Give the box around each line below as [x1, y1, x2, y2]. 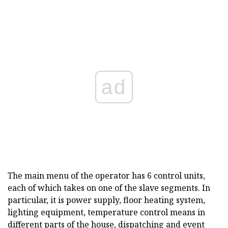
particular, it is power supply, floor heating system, [8, 194, 205, 206]
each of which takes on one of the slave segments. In [8, 182, 210, 194]
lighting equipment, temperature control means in [8, 207, 205, 218]
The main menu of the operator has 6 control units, [8, 170, 205, 182]
